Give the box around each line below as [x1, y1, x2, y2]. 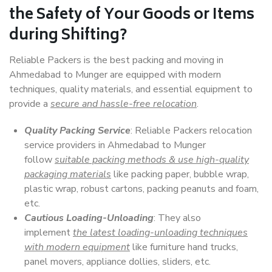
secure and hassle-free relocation [50, 97, 197, 110]
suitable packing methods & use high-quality [55, 153, 249, 166]
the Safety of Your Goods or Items [9, 2, 254, 29]
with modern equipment [24, 240, 130, 254]
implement [24, 226, 73, 239]
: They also [154, 211, 201, 225]
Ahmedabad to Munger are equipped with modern [9, 68, 221, 81]
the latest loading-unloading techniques [73, 226, 248, 239]
